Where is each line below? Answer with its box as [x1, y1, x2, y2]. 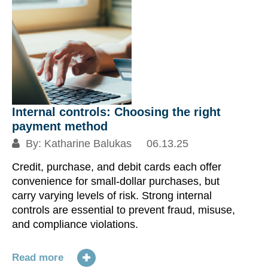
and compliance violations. [12, 218, 138, 230]
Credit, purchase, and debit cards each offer [12, 161, 221, 173]
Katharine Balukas [44, 138, 132, 150]
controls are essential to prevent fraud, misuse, [12, 204, 235, 216]
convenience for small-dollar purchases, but [12, 175, 220, 187]
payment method [12, 120, 108, 133]
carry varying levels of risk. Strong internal [12, 190, 212, 202]
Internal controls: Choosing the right [12, 105, 221, 118]
